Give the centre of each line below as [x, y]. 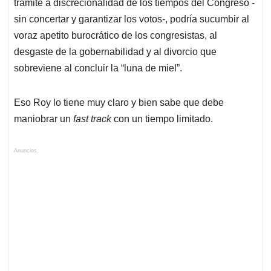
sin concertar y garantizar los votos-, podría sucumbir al [132, 19]
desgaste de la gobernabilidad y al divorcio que [115, 52]
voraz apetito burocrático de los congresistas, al [116, 36]
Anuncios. [26, 151]
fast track [93, 119]
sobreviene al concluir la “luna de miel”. [98, 68]
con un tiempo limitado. [163, 119]
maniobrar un [44, 119]
